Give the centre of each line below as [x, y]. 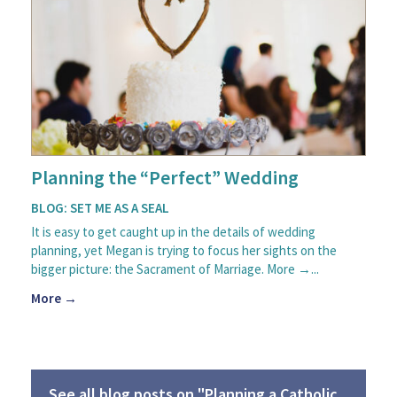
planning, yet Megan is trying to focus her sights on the [184, 250]
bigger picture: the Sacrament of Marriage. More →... [175, 269]
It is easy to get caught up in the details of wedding [173, 231]
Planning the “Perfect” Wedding [165, 177]
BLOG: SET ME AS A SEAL [100, 207]
